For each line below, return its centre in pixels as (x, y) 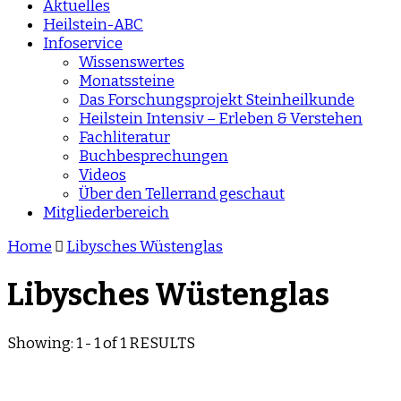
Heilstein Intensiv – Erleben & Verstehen (221, 119)
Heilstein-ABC (93, 25)
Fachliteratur (124, 137)
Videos (102, 175)
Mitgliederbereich (106, 213)
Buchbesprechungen (154, 156)
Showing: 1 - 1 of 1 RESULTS (101, 343)
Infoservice (83, 43)
